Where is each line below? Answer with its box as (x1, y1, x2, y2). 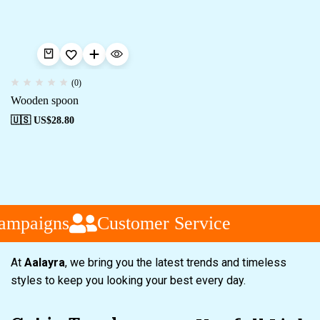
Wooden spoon (11, 94, 79, 106)
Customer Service (93, 212, 227, 234)
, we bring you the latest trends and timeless (65, 256, 286, 269)
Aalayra (24, 256, 65, 269)
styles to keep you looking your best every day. (11, 274, 249, 287)
